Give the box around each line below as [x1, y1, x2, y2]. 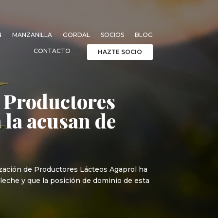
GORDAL [62, 31, 90, 38]
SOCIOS [100, 31, 124, 38]
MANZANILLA [12, 31, 52, 38]
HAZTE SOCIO [97, 48, 142, 55]
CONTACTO [33, 47, 71, 54]
